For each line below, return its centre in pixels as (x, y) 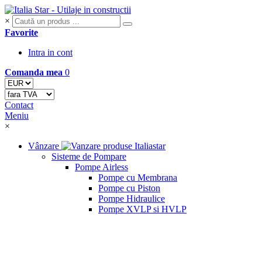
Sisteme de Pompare (89, 156)
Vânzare (44, 146)
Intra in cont (50, 52)
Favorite (21, 32)
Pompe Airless (101, 167)
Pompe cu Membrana (138, 177)
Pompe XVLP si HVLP (142, 209)
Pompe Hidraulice (132, 199)
